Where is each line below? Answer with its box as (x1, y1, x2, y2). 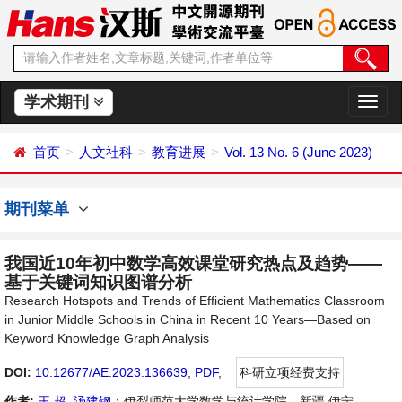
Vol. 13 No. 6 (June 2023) (224, 144, 372, 160)
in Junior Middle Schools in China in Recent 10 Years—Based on (4, 312, 371, 327)
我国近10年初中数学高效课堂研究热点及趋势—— (4, 254, 382, 273)
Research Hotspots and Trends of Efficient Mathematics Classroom (4, 293, 385, 308)
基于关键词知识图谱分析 (4, 273, 192, 292)
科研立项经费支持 (240, 365, 340, 380)
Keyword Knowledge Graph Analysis (4, 331, 209, 345)
